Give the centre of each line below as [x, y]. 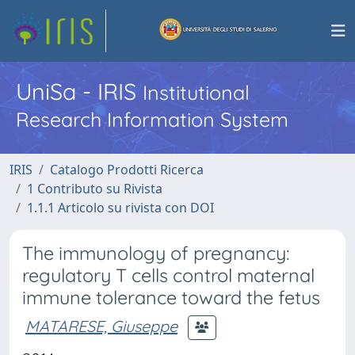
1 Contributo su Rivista [95, 189]
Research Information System [152, 119]
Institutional [196, 92]
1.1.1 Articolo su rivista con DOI [120, 208]
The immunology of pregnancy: [156, 253]
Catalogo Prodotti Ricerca [127, 170]
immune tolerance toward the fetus [171, 298]
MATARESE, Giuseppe [101, 326]
